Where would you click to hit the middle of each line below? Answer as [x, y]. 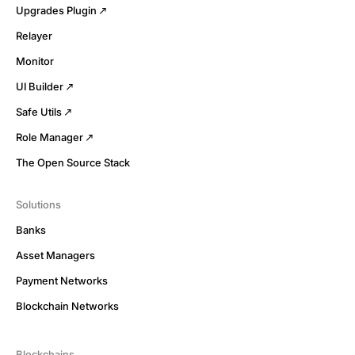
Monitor [35, 61]
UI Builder [40, 86]
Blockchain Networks [67, 306]
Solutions [38, 205]
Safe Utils [39, 112]
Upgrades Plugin [56, 10]
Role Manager [50, 137]
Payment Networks [62, 281]
